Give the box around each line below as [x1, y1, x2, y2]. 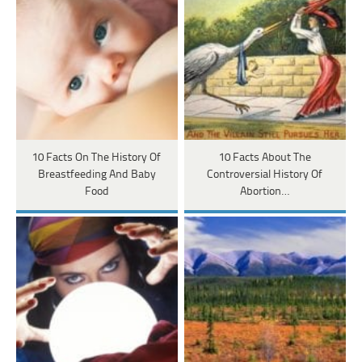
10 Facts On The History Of [32, 152, 162, 165]
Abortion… [240, 186, 290, 199]
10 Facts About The [218, 152, 311, 165]
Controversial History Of [207, 169, 323, 182]
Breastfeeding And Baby [37, 169, 156, 182]
